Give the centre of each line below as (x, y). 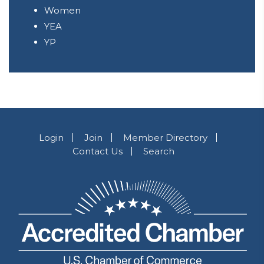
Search (159, 151)
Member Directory (165, 138)
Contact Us (97, 151)
